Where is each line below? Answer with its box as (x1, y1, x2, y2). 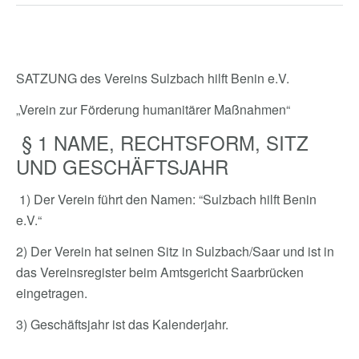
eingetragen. (16, 284, 91, 302)
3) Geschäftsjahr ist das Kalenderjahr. (16, 315, 228, 333)
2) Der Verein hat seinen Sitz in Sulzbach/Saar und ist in (16, 242, 334, 260)
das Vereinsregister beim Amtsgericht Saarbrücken (16, 263, 304, 281)
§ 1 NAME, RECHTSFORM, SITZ (16, 128, 309, 156)
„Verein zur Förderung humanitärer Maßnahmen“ (16, 100, 290, 119)
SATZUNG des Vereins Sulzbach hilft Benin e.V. (16, 69, 289, 87)
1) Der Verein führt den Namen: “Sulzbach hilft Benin (16, 190, 317, 208)
